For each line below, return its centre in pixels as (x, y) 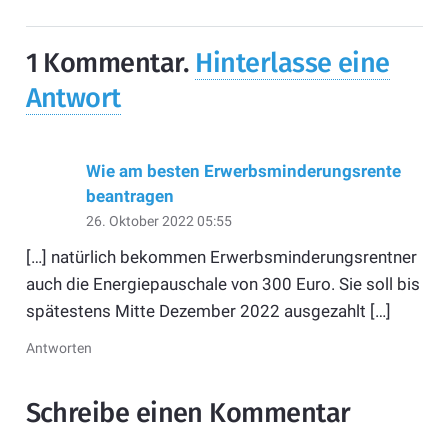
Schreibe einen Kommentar (191, 413)
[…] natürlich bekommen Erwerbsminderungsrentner (221, 256)
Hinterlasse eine (292, 63)
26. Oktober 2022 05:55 (158, 220)
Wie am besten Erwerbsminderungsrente (243, 170)
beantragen (129, 195)
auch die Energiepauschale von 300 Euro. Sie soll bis (222, 283)
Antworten (58, 348)
